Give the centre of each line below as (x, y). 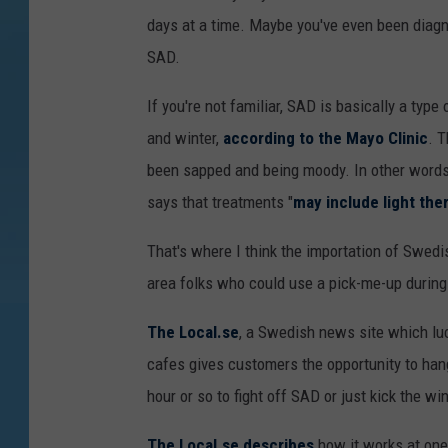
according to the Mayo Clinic (325, 138)
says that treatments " (220, 202)
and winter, (185, 138)
